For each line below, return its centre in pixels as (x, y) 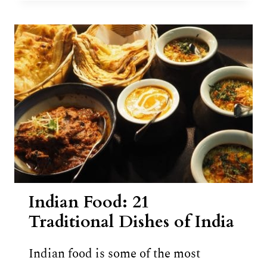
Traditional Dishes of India (131, 222)
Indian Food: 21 (89, 202)
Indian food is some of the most (114, 254)
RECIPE (116, 20)
